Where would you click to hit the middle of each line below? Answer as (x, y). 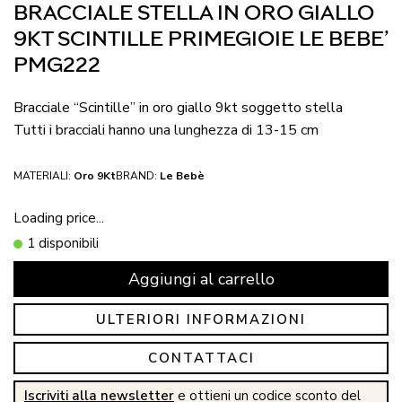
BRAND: (136, 175)
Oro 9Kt (95, 175)
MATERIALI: (42, 175)
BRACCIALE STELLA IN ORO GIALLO (194, 13)
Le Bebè (182, 175)
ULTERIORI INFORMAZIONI (201, 319)
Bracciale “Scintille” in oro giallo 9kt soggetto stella (178, 108)
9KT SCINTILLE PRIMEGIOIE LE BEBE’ (201, 39)
